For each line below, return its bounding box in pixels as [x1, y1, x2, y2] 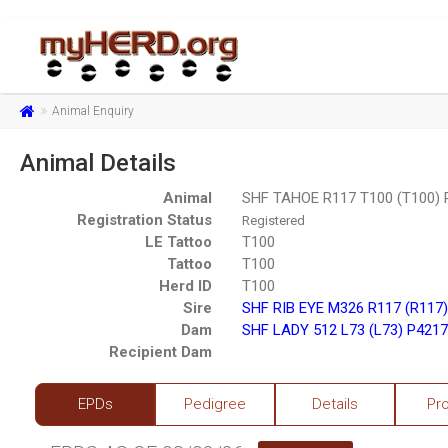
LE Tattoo [145, 233, 213, 252]
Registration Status [77, 211, 213, 230]
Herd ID [159, 277, 213, 296]
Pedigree [184, 395, 246, 414]
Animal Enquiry [52, 104, 134, 119]
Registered [242, 213, 306, 229]
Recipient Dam [109, 343, 213, 362]
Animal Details [20, 149, 176, 178]
